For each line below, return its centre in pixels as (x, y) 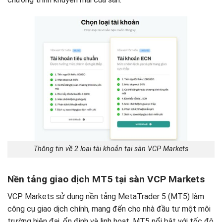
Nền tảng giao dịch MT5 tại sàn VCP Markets (106, 179)
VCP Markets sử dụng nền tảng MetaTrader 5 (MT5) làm (106, 196)
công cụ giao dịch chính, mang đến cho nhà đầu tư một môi (109, 209)
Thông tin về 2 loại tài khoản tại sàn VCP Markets (111, 149)
